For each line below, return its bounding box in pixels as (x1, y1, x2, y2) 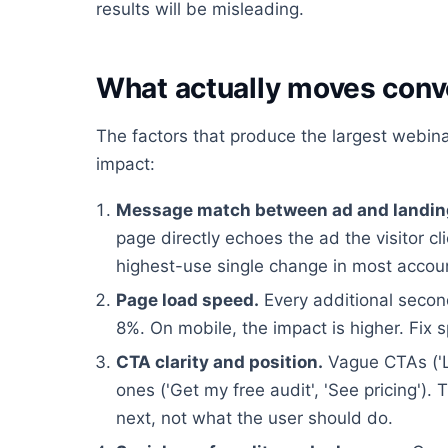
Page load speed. (116, 290, 259, 311)
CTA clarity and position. (116, 352, 323, 373)
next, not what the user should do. (116, 408, 393, 429)
